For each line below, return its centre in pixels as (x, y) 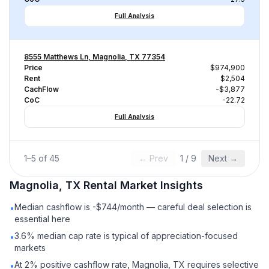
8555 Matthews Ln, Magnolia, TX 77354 (95, 57)
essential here (42, 219)
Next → (223, 158)
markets (30, 248)
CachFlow (41, 89)
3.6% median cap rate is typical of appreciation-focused (126, 236)
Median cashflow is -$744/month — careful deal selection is (133, 207)
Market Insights (160, 185)
